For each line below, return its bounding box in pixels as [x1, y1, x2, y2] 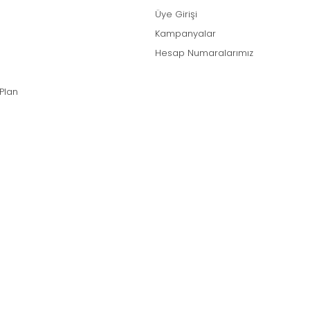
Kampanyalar [155, 26, 216, 40]
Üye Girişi [155, 7, 197, 21]
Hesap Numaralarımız [155, 46, 253, 60]
